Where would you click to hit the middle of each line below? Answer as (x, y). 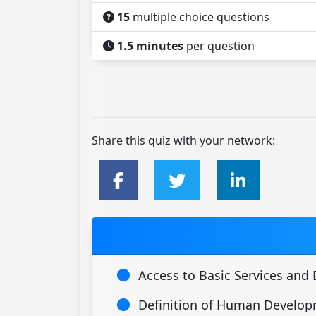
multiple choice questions (200, 17)
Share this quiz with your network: (183, 140)
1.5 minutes (150, 46)
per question (219, 46)
